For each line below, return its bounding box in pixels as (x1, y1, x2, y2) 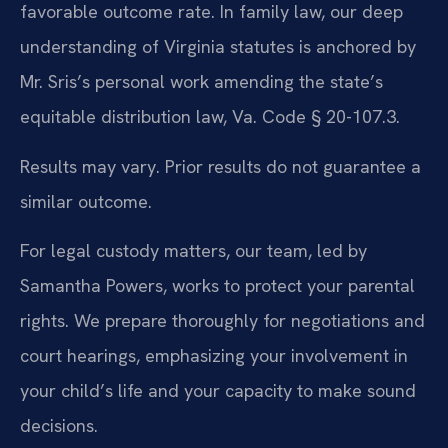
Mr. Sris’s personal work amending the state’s (20, 70, 383, 94)
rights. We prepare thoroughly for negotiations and (20, 309, 425, 332)
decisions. (20, 414, 98, 437)
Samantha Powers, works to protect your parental (20, 274, 415, 297)
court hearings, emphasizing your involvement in (20, 344, 408, 367)
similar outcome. (20, 189, 152, 213)
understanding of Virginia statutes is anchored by (20, 35, 416, 59)
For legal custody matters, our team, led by (20, 239, 367, 262)
